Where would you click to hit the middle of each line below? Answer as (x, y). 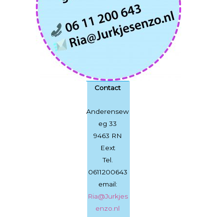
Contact (108, 87)
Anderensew (108, 111)
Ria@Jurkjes (108, 196)
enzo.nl (108, 208)
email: (108, 184)
